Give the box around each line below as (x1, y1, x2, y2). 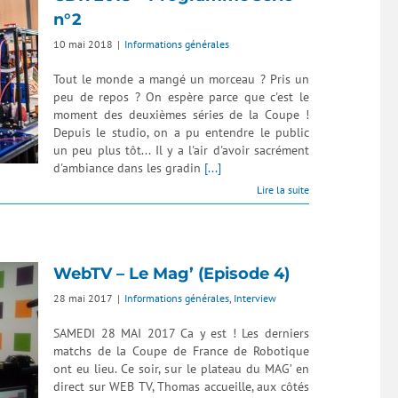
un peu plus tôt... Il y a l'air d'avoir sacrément (53, 142, 309, 158)
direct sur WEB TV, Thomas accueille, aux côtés (53, 378, 309, 394)
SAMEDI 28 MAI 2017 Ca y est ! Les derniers (53, 325, 309, 341)
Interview (234, 291, 276, 305)
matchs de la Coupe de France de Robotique (53, 343, 309, 359)
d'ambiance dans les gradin (53, 160, 204, 176)
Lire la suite (257, 183, 309, 196)
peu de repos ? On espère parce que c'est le (53, 89, 309, 105)
